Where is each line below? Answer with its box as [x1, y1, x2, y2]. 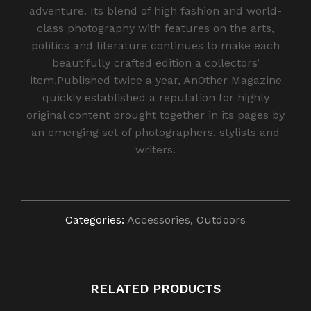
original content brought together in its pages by [26, 108, 285, 122]
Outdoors [196, 213, 246, 227]
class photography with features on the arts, [37, 22, 274, 35]
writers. [135, 143, 176, 157]
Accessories [127, 213, 190, 227]
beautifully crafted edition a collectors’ [51, 56, 260, 70]
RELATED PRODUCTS [90, 281, 221, 296]
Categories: [65, 213, 127, 227]
